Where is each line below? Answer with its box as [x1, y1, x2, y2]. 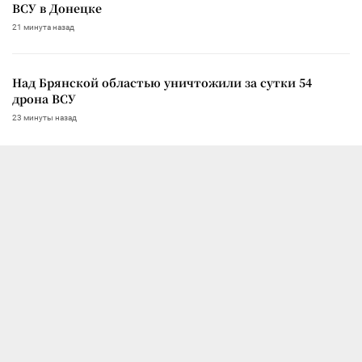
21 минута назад [12, 22, 74, 32]
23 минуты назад [12, 112, 77, 122]
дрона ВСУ [12, 90, 76, 107]
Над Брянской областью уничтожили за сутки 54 [12, 74, 312, 90]
